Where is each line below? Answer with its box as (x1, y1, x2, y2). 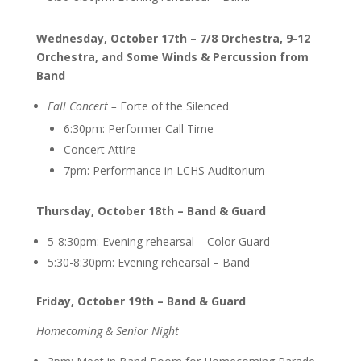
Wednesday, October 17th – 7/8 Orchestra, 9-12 (35, 30, 310, 46)
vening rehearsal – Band (123, 254, 250, 270)
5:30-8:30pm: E (47, 254, 124, 270)
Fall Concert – (47, 98, 117, 114)
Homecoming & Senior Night (35, 322, 179, 338)
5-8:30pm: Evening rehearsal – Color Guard (47, 233, 270, 249)
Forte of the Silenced (116, 98, 229, 114)
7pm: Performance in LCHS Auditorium (63, 162, 265, 178)
